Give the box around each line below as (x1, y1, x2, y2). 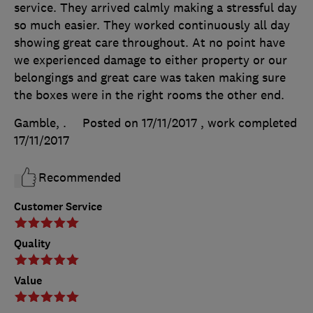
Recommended (38, 170, 121, 186)
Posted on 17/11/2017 (82, 115, 197, 131)
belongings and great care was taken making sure (14, 70, 286, 86)
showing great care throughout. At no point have (14, 35, 285, 51)
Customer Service (14, 199, 102, 214)
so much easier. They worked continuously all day (14, 17, 290, 34)
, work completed (201, 115, 297, 131)
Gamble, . (14, 115, 66, 131)
